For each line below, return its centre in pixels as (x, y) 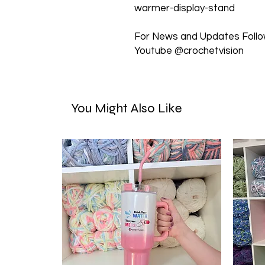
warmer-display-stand (185, 8)
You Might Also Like (127, 108)
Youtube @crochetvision (189, 51)
